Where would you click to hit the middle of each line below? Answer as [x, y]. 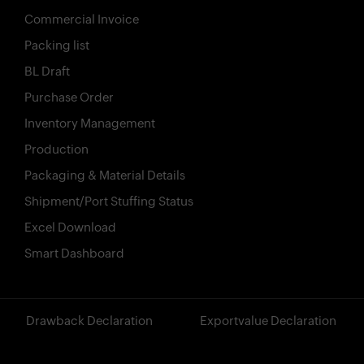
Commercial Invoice [82, 19]
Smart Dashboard [74, 253]
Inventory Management [90, 123]
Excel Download [70, 227]
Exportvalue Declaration [268, 320]
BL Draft [47, 71]
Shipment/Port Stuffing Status [109, 201]
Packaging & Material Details [105, 175]
